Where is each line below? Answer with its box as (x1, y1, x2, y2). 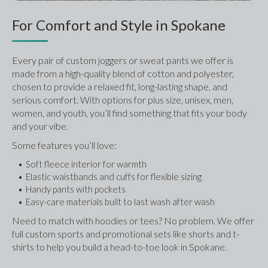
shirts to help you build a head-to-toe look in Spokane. (12, 241, 227, 253)
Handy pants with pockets (25, 184, 126, 195)
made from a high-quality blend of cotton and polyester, (12, 68, 234, 80)
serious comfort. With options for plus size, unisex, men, (12, 94, 233, 106)
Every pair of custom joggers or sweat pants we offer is (12, 54, 233, 66)
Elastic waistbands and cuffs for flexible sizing (25, 171, 202, 182)
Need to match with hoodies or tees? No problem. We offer (12, 215, 254, 227)
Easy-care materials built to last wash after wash (25, 196, 215, 208)
